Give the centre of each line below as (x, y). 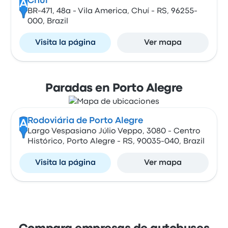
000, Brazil (48, 21)
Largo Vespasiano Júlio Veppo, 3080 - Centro (114, 131)
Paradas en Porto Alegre (114, 89)
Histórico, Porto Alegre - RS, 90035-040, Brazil (116, 141)
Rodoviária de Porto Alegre (85, 121)
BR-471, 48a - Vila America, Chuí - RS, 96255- (112, 11)
